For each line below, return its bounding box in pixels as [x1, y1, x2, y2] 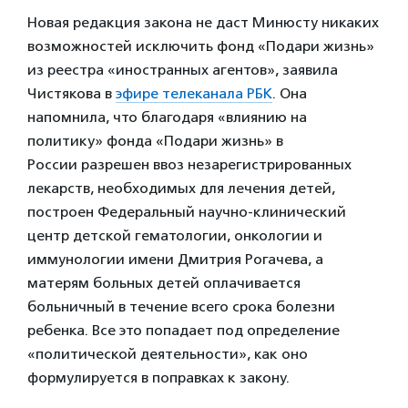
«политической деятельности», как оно [27, 345, 308, 362]
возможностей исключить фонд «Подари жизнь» [27, 37, 374, 55]
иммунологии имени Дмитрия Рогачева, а [27, 250, 323, 268]
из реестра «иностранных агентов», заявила [27, 61, 338, 78]
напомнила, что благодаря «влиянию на [27, 108, 307, 126]
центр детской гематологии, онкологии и [27, 227, 322, 244]
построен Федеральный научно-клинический [27, 203, 346, 220]
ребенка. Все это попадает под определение [27, 321, 340, 339]
